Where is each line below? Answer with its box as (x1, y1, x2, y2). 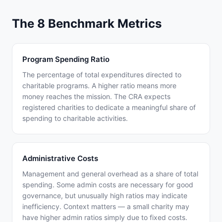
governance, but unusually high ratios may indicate (22, 191, 187, 200)
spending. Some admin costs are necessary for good (22, 180, 193, 189)
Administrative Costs (22, 154, 98, 163)
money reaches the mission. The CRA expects (22, 92, 170, 101)
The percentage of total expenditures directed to (22, 70, 181, 79)
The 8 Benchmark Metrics (12, 16, 162, 31)
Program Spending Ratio (22, 55, 110, 64)
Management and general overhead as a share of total (22, 169, 198, 178)
